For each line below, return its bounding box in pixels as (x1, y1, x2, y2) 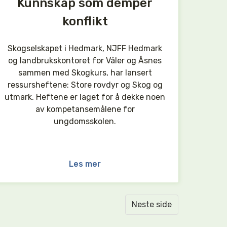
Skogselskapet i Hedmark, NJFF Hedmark (8, 44, 163, 53)
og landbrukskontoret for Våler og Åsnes (8, 56, 162, 65)
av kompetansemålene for (35, 104, 135, 114)
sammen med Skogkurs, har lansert (18, 68, 152, 78)
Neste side (132, 200, 172, 209)
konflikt (62, 14, 108, 28)
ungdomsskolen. (54, 117, 117, 126)
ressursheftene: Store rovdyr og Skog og (7, 80, 163, 90)
